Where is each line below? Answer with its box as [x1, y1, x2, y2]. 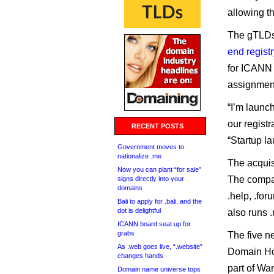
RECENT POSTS [131, 122, 183, 130]
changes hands [117, 252, 163, 259]
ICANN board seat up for [117, 220, 191, 228]
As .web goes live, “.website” [117, 243, 202, 250]
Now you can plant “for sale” [117, 166, 201, 173]
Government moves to [117, 143, 184, 150]
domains [117, 184, 143, 191]
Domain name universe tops [117, 265, 201, 273]
